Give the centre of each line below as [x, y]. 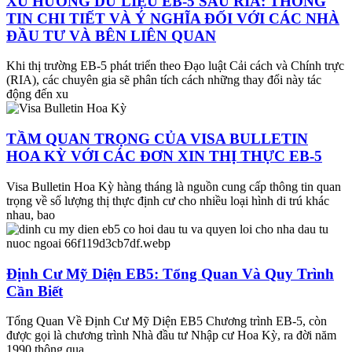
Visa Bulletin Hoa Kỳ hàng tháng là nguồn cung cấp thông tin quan [174, 186]
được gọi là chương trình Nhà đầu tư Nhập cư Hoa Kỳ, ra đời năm [171, 335]
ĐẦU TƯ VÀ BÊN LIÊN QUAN [111, 35]
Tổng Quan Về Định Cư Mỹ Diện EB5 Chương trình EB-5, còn [167, 321]
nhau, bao [31, 214]
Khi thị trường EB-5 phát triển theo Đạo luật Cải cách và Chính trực [175, 66]
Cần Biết [35, 291]
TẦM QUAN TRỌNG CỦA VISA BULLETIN [157, 139]
